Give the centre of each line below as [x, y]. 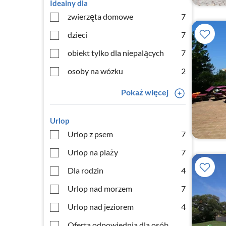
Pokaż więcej [145, 92]
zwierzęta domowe [100, 16]
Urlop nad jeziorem [101, 207]
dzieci [77, 35]
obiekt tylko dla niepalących [116, 53]
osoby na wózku [95, 71]
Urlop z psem [90, 134]
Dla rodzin [86, 170]
